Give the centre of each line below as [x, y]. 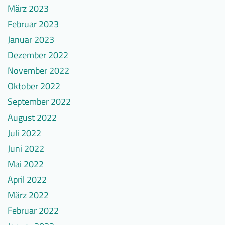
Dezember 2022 [38, 55]
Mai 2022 [26, 164]
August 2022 [32, 118]
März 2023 [28, 9]
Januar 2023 [31, 40]
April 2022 [27, 180]
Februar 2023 [33, 24]
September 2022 [39, 102]
